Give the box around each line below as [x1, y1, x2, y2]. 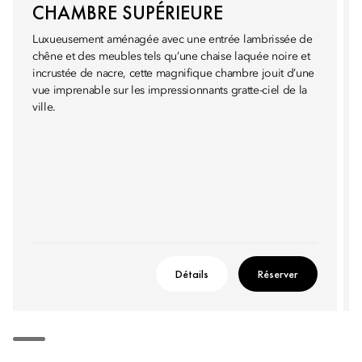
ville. [32, 102, 57, 113]
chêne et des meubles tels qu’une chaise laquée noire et [32, 51, 310, 62]
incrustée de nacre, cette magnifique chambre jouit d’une [32, 68, 315, 79]
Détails [175, 267, 208, 281]
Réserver [258, 267, 298, 281]
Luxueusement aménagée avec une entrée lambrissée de [32, 34, 313, 45]
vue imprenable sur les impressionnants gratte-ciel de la [32, 85, 308, 96]
